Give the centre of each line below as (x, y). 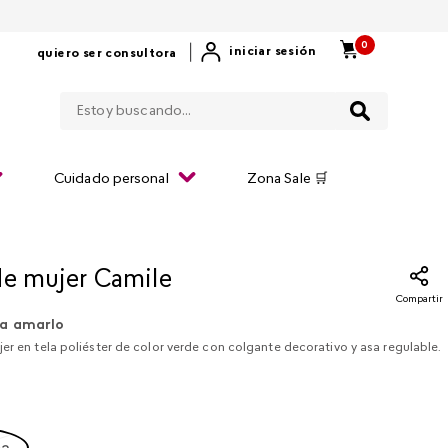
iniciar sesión (272, 52)
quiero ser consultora (106, 54)
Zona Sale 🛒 (287, 179)
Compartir (420, 299)
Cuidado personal (111, 179)
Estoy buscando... (290, 92)
